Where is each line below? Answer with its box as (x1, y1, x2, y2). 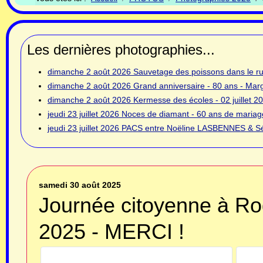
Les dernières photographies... (27, 41, 215, 58)
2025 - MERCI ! (39, 219, 184, 244)
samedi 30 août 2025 (39, 180, 121, 190)
